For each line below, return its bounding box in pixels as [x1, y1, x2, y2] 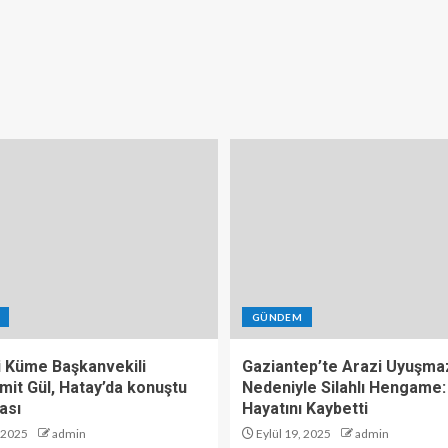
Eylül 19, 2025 [254, 426, 331, 441]
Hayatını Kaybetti [242, 399, 368, 418]
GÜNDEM [252, 311, 303, 323]
